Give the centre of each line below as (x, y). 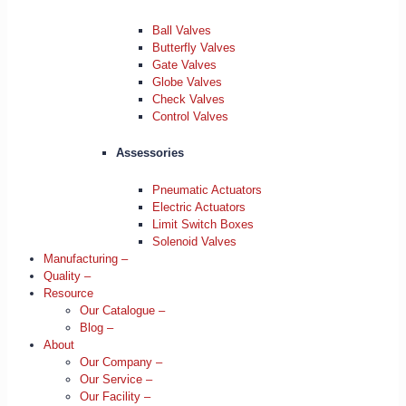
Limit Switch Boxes (203, 225)
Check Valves (188, 99)
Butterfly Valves (194, 47)
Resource (68, 294)
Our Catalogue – (122, 311)
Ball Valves (182, 30)
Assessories (150, 153)
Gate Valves (184, 64)
